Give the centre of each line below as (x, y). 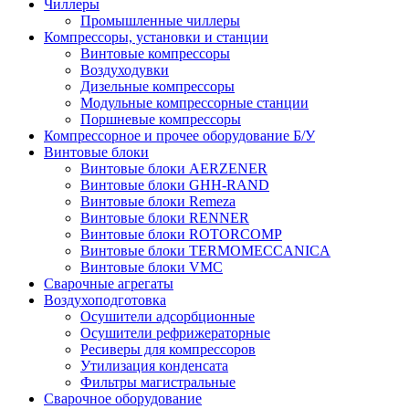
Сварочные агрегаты (109, 284)
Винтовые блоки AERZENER (174, 169)
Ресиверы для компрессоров (168, 350)
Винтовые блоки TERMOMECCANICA (205, 251)
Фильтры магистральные (158, 383)
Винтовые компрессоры (155, 54)
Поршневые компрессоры (161, 120)
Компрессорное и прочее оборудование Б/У (179, 136)
